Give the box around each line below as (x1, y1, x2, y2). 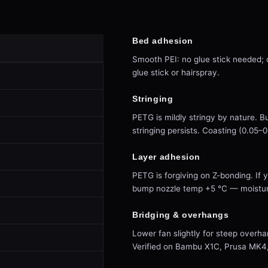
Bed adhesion (132, 36, 193, 45)
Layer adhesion (132, 152, 200, 162)
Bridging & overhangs (132, 210, 229, 220)
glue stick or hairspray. (132, 68, 220, 77)
